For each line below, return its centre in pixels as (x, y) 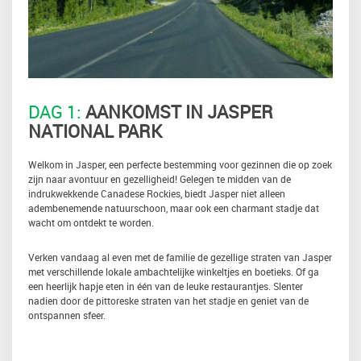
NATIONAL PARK (95, 131)
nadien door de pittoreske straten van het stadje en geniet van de (168, 301)
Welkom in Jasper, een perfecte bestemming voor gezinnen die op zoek (180, 164)
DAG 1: (55, 112)
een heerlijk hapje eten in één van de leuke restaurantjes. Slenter (166, 286)
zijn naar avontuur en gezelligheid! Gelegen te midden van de (160, 179)
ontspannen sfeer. (67, 315)
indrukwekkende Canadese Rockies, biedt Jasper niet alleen (157, 193)
